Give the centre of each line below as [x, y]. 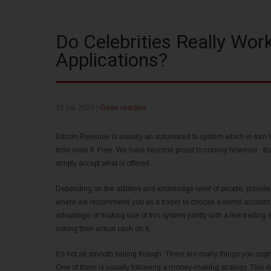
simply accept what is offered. [103, 164]
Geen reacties [123, 108]
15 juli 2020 [75, 108]
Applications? [112, 60]
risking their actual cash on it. [103, 229]
